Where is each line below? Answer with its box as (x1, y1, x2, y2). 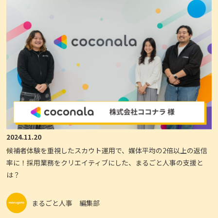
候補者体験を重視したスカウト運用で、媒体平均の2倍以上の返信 (6, 145, 208, 156)
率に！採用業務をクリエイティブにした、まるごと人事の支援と (6, 158, 204, 168)
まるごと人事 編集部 (32, 198, 100, 208)
